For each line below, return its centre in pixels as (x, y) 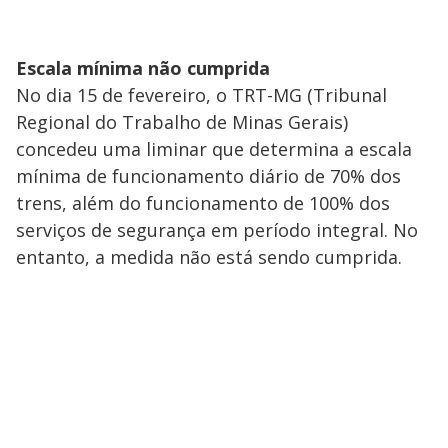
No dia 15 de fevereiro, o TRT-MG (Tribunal (201, 94)
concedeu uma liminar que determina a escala (214, 148)
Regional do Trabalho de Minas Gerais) (182, 121)
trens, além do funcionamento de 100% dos (203, 202)
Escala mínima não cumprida (143, 67)
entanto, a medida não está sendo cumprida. (211, 256)
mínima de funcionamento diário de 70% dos (208, 175)
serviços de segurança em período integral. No (217, 229)
